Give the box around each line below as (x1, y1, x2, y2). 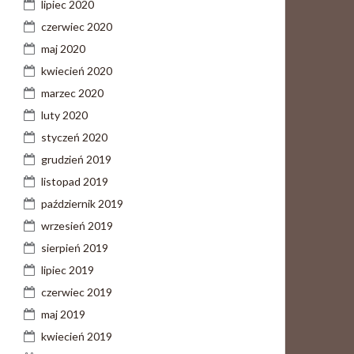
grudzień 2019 (41, 153, 111, 166)
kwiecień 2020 (41, 64, 112, 77)
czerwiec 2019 (41, 285, 112, 299)
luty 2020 (41, 108, 88, 122)
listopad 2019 (41, 175, 108, 188)
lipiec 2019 (41, 263, 94, 277)
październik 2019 (41, 197, 123, 210)
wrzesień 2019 (41, 219, 113, 232)
